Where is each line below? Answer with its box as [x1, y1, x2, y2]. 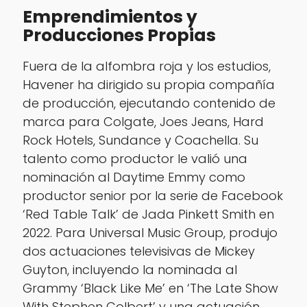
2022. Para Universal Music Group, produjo [22, 224, 278, 242]
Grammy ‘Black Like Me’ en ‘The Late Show [22, 280, 278, 297]
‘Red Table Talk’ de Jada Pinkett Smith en [22, 206, 274, 223]
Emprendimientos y [22, 5, 197, 29]
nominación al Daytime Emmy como [22, 169, 245, 186]
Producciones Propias [22, 23, 216, 48]
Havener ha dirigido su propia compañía [22, 76, 275, 94]
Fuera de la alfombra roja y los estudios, [22, 58, 271, 75]
